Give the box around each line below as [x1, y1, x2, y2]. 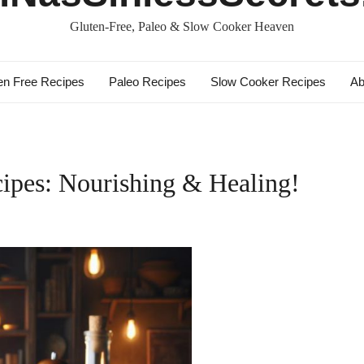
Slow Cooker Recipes [210, 75, 326, 89]
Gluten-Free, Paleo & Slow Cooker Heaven [70, 19, 294, 33]
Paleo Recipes [108, 75, 186, 89]
